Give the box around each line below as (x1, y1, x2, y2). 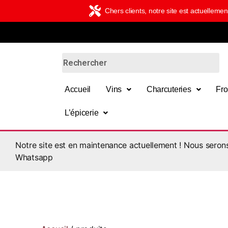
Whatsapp (15, 152, 53, 162)
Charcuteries (146, 85, 191, 94)
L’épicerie (65, 108, 99, 117)
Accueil (65, 85, 91, 94)
